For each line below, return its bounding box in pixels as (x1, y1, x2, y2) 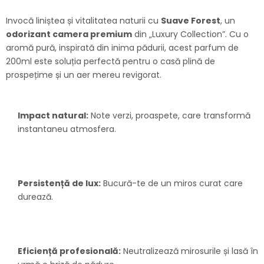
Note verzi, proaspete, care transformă (88, 110, 250, 122)
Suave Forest (161, 15, 220, 27)
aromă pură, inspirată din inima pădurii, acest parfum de (6, 42, 239, 54)
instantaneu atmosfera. (18, 123, 116, 136)
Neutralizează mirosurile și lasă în (121, 245, 258, 258)
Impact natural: (18, 110, 88, 122)
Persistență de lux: (18, 177, 101, 190)
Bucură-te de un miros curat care (101, 177, 243, 190)
